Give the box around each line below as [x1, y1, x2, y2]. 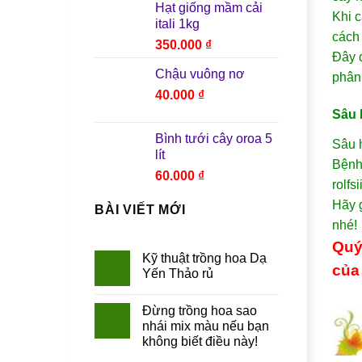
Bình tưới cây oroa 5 [155, 131, 272, 145]
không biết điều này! [142, 335, 258, 349]
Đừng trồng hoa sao [142, 304, 257, 318]
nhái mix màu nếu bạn [142, 319, 269, 334]
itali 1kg [155, 16, 200, 31]
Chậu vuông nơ [155, 66, 245, 81]
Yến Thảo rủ [142, 267, 213, 281]
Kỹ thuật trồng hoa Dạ [142, 251, 267, 266]
